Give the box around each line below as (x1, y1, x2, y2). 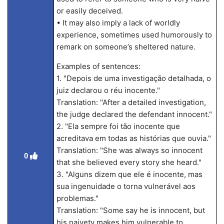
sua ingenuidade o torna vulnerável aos (56, 181, 195, 191)
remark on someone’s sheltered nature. (56, 42, 195, 51)
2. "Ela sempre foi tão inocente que (56, 121, 180, 131)
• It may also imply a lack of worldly (56, 18, 180, 27)
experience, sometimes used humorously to (56, 30, 212, 39)
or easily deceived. (56, 6, 123, 15)
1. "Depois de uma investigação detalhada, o (56, 73, 211, 83)
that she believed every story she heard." (56, 157, 201, 167)
